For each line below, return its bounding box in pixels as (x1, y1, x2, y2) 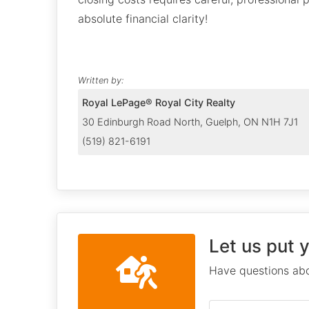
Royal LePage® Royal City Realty (82, 96, 235, 108)
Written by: (78, 74, 123, 86)
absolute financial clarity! (78, 11, 208, 26)
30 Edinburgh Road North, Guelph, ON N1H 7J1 (82, 115, 298, 128)
